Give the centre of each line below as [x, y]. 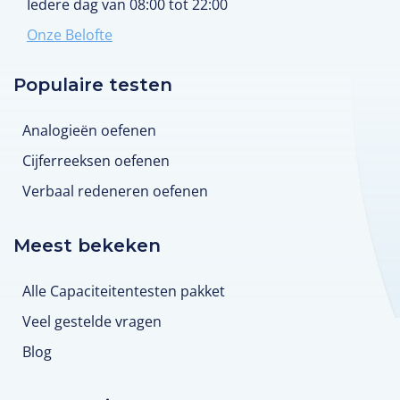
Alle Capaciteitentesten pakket [124, 292]
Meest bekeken [87, 246]
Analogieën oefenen [89, 131]
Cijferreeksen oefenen [96, 161]
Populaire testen [93, 85]
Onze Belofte [70, 35]
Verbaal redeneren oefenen [115, 192]
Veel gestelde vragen [92, 322]
